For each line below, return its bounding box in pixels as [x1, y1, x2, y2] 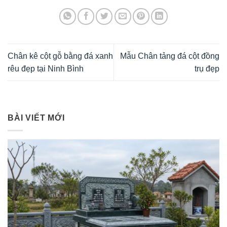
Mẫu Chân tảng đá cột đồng [120, 52, 219, 61]
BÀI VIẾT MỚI [8, 113, 65, 123]
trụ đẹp [195, 64, 219, 73]
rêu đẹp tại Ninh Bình [8, 64, 84, 73]
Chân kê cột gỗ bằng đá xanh [8, 52, 113, 61]
